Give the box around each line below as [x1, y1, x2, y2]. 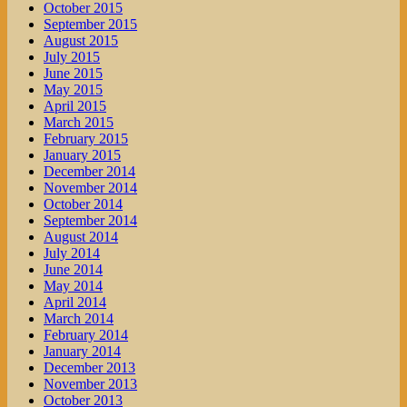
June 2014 [44, 262, 103, 278]
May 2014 [44, 278, 103, 294]
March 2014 [44, 311, 114, 327]
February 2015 [44, 131, 128, 147]
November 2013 [44, 376, 137, 392]
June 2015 [44, 65, 103, 82]
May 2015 [44, 82, 103, 98]
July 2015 [44, 49, 100, 65]
